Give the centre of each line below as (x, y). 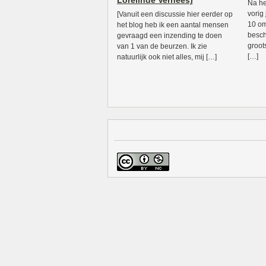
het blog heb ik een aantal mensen (173, 25)
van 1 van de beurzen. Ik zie (162, 46)
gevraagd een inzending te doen (170, 36)
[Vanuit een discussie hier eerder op (175, 14)
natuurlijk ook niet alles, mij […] (167, 57)
